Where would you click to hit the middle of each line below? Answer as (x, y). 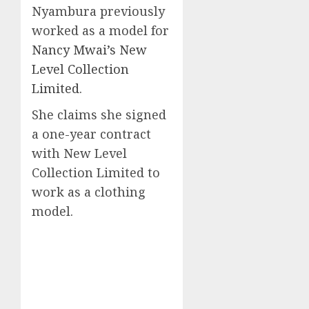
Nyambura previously (98, 11)
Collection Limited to (96, 172)
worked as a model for (100, 30)
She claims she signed (99, 114)
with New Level (79, 153)
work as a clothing (89, 191)
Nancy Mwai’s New (89, 49)
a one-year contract (91, 133)
